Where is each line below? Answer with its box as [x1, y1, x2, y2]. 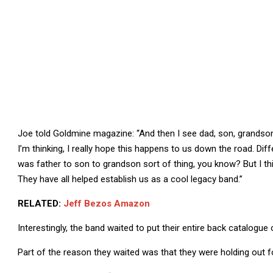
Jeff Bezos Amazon [63, 198, 150, 209]
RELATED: [18, 198, 63, 209]
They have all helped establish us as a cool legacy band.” [18, 174, 243, 185]
